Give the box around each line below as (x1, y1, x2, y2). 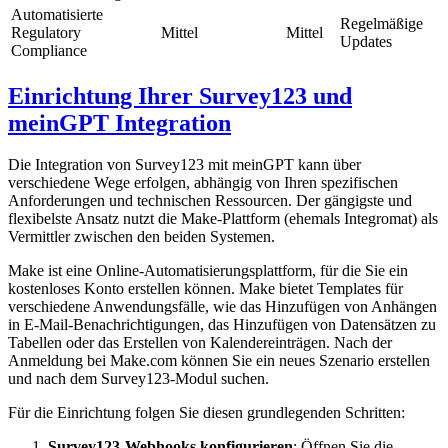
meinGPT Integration (8, 109, 231, 136)
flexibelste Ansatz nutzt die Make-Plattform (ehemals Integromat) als (8, 210, 438, 228)
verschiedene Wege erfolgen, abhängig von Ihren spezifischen (8, 174, 398, 192)
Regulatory (11, 23, 81, 41)
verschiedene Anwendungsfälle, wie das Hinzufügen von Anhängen (8, 298, 437, 316)
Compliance (11, 41, 87, 59)
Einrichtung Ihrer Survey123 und (8, 82, 352, 109)
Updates (340, 32, 392, 50)
